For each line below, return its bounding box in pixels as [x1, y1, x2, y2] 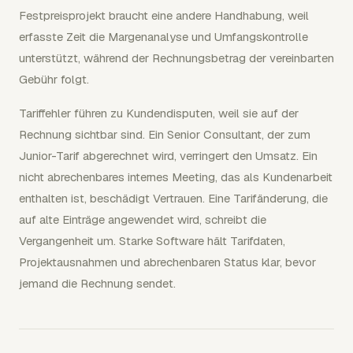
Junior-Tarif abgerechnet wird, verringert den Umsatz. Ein [19, 148, 318, 163]
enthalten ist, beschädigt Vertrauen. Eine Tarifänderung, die [19, 191, 328, 206]
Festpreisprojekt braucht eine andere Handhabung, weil [19, 8, 309, 23]
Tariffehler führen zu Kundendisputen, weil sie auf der [19, 106, 299, 121]
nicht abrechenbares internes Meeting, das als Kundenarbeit [19, 169, 333, 184]
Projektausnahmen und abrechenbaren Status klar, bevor [19, 255, 316, 269]
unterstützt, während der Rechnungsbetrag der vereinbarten [19, 50, 334, 65]
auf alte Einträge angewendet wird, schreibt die [19, 212, 266, 227]
